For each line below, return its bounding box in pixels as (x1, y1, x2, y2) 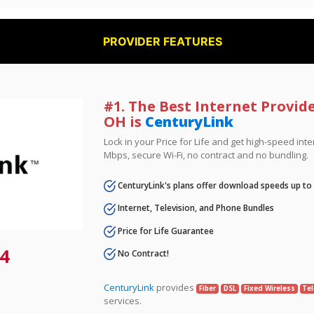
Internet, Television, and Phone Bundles (116, 202, 275, 214)
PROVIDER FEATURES (103, 34, 223, 48)
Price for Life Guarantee (116, 224, 214, 237)
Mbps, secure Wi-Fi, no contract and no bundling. (104, 149, 309, 161)
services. (104, 294, 142, 308)
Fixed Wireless (243, 284, 295, 294)
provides (154, 281, 197, 294)
